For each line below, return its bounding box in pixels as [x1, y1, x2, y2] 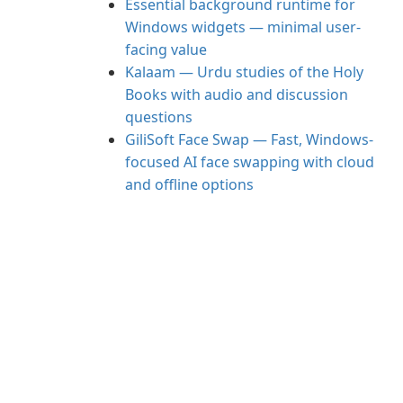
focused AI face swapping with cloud [125, 152, 374, 172]
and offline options [125, 175, 254, 194]
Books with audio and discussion [125, 85, 348, 104]
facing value [125, 40, 207, 59]
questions [125, 107, 193, 127]
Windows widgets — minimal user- [125, 17, 361, 37]
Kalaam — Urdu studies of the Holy [125, 62, 363, 82]
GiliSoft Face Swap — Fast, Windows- [125, 130, 373, 149]
